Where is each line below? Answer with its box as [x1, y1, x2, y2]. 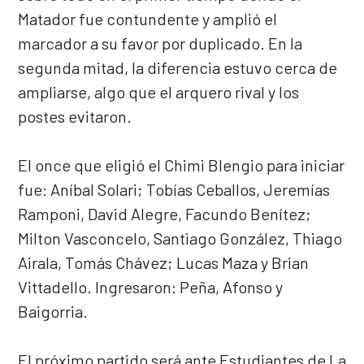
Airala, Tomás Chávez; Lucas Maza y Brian [18, 252, 309, 272]
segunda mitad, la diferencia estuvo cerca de [18, 57, 337, 77]
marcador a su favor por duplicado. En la [18, 32, 302, 53]
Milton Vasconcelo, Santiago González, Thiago [18, 227, 342, 248]
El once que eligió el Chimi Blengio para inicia [18, 154, 339, 175]
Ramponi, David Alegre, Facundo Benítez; [18, 203, 311, 223]
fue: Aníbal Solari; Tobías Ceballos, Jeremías [18, 179, 330, 199]
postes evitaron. [18, 106, 132, 126]
